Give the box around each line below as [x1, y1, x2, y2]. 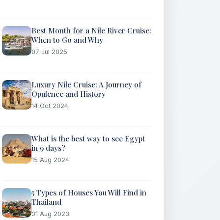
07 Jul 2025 [31, 48, 67, 55]
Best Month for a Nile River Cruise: [31, 26, 151, 35]
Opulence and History [31, 89, 106, 99]
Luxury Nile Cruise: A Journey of [31, 80, 141, 89]
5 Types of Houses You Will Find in [31, 188, 146, 197]
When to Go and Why [31, 35, 103, 45]
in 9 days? [31, 143, 65, 153]
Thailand [31, 197, 61, 207]
